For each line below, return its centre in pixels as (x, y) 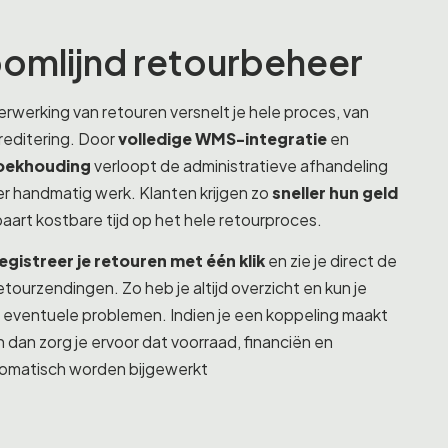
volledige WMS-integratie (222, 138)
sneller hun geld (335, 192)
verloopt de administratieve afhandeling (239, 165)
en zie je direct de (331, 261)
